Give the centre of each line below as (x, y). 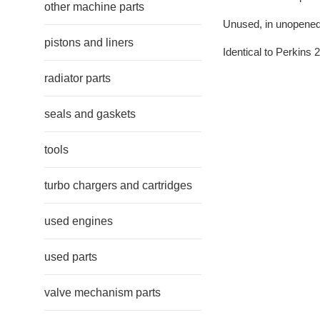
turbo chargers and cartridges (118, 185)
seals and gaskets (90, 114)
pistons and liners (89, 42)
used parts (71, 257)
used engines (79, 221)
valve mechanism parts (102, 292)
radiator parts (77, 78)
